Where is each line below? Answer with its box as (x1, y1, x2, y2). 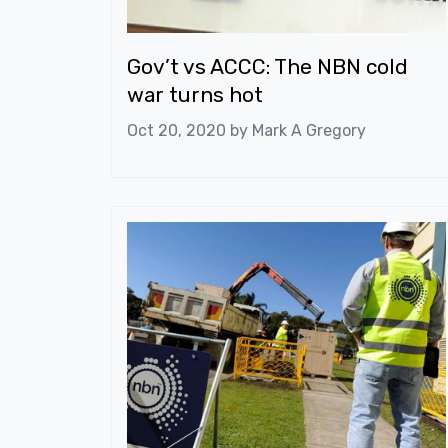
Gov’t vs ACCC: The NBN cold (127, 53, 409, 79)
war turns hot (127, 81, 264, 107)
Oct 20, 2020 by (127, 121, 253, 141)
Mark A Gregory (252, 121, 367, 141)
